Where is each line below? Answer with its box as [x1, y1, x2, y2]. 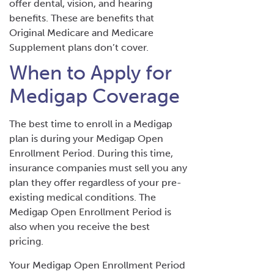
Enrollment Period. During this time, [9, 147, 173, 159]
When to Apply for [9, 61, 172, 84]
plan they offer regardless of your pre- [9, 176, 182, 188]
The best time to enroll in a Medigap [9, 117, 172, 130]
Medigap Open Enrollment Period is [9, 206, 171, 218]
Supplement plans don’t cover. [9, 41, 149, 53]
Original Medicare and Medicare [9, 26, 154, 39]
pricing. [9, 235, 46, 247]
